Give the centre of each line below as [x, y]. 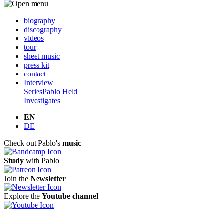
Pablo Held [60, 91]
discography [43, 29]
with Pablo [41, 160]
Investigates [42, 100]
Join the [17, 178]
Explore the [23, 196]
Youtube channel [70, 196]
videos [34, 38]
